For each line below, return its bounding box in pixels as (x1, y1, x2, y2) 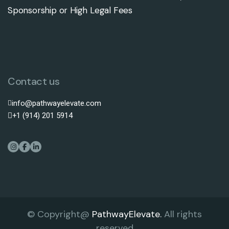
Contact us (8, 75, 60, 88)
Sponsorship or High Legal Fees (8, 5, 133, 16)
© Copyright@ (27, 208, 92, 220)
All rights (162, 208, 202, 220)
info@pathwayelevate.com (12, 98, 101, 109)
